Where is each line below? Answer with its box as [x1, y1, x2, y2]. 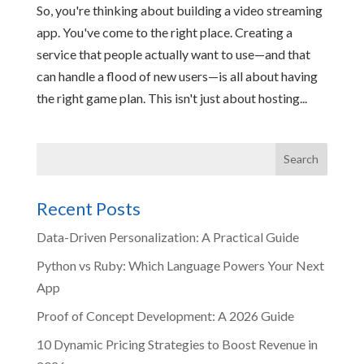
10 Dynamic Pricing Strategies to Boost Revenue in [36, 336, 318, 352]
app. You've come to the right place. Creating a [36, 24, 292, 40]
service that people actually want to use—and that [36, 45, 310, 62]
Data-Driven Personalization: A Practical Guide [36, 228, 299, 245]
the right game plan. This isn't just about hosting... [36, 89, 307, 106]
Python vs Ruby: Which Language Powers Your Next [36, 257, 324, 273]
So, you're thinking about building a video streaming [36, 2, 323, 18]
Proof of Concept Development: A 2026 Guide [36, 307, 294, 323]
